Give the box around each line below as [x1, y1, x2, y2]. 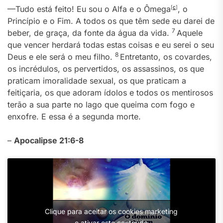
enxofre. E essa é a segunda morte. [7, 111, 141, 121]
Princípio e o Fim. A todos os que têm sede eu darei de [7, 15, 215, 26]
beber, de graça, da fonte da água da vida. [7, 27, 172, 38]
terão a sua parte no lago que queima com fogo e [7, 99, 195, 110]
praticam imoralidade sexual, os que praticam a [7, 75, 186, 86]
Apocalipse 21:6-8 [14, 135, 84, 145]
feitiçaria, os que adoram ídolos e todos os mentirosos [7, 87, 213, 98]
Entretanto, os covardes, [120, 51, 212, 62]
